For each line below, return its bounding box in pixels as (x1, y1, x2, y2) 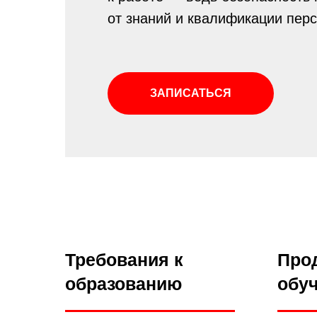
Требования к (65, 250, 183, 270)
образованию (65, 274, 182, 294)
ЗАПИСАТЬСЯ (150, 87, 231, 100)
